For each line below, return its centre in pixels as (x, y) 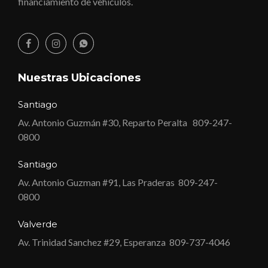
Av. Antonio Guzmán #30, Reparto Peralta (103, 123)
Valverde (38, 224)
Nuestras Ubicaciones (79, 78)
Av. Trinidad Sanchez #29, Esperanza (92, 242)
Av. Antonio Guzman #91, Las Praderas (96, 182)
